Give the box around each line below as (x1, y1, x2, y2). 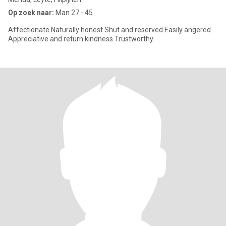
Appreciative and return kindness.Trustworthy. (8, 35, 154, 43)
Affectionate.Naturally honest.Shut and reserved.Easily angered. (8, 26, 212, 34)
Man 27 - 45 (54, 9, 93, 17)
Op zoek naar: (8, 9, 54, 17)
